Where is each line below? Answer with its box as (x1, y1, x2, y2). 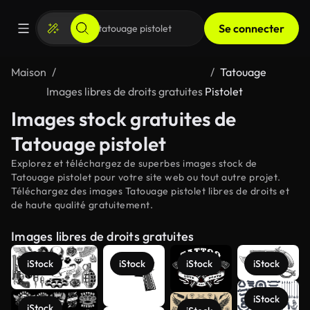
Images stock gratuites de (11, 107, 237, 131)
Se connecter (219, 21, 284, 35)
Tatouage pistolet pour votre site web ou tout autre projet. (11, 171, 281, 183)
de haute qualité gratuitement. (11, 199, 153, 211)
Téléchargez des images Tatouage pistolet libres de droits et (11, 185, 289, 197)
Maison (11, 65, 46, 79)
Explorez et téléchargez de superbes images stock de (11, 157, 257, 170)
